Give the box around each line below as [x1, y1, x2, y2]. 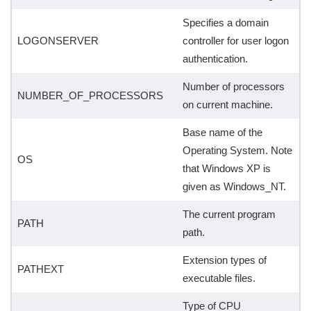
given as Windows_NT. [182, 180, 286, 193]
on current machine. [182, 99, 273, 111]
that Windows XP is [182, 162, 271, 175]
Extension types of [182, 254, 267, 267]
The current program [182, 208, 276, 221]
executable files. [182, 272, 255, 285]
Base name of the [182, 126, 262, 139]
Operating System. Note [182, 144, 292, 157]
